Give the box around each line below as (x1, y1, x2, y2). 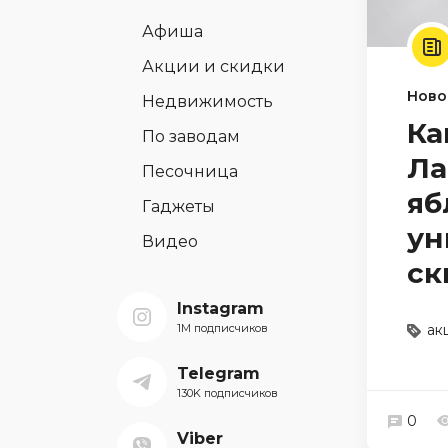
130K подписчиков (177, 386, 278, 400)
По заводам (142, 127, 240, 146)
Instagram (177, 299, 264, 318)
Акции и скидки (142, 57, 285, 76)
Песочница (142, 162, 238, 181)
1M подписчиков (177, 321, 268, 335)
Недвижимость (142, 92, 273, 111)
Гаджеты (142, 197, 215, 216)
